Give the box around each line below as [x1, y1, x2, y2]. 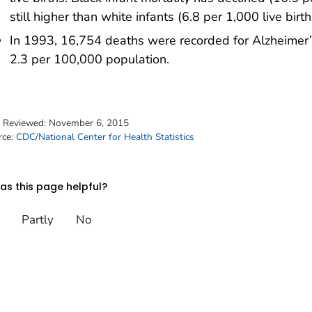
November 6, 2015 [49, 116, 129, 130]
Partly [21, 212, 54, 228]
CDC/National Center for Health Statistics [16, 130, 194, 143]
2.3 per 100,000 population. [10, 50, 169, 68]
